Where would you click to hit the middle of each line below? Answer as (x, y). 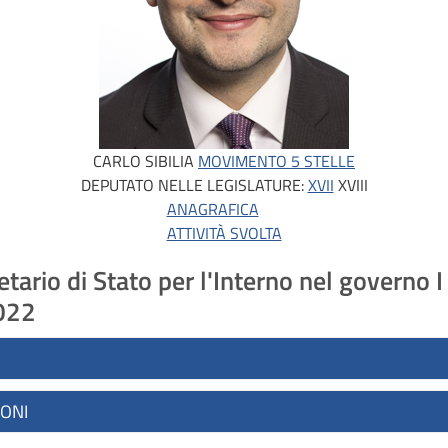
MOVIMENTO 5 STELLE (276, 160)
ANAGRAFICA (212, 208)
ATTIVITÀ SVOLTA (224, 232)
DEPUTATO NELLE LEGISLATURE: (194, 184)
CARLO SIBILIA (143, 160)
